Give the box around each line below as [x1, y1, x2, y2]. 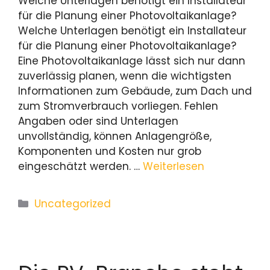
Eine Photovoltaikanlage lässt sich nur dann [18, 53, 245, 68]
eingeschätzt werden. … [18, 159, 143, 174]
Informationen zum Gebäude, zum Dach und [18, 83, 252, 98]
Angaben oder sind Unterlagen [18, 113, 178, 128]
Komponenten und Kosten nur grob [18, 143, 201, 159]
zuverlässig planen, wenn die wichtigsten [18, 68, 231, 83]
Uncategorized [34, 196, 111, 211]
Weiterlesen [143, 159, 204, 174]
